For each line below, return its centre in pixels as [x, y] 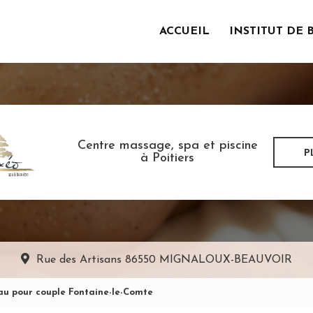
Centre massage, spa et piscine [167, 146]
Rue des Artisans [80, 260]
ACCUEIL [184, 31]
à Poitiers [168, 158]
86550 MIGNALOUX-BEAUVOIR [208, 260]
